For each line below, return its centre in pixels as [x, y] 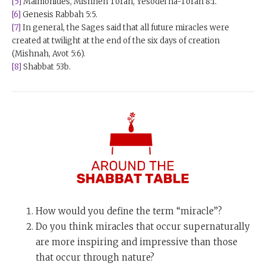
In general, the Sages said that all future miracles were [125, 27]
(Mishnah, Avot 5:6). [49, 53]
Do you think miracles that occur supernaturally [143, 226]
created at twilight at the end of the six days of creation [116, 40]
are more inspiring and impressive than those [137, 242]
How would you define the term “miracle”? [129, 211]
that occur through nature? [95, 257]
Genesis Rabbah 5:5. [59, 14]
